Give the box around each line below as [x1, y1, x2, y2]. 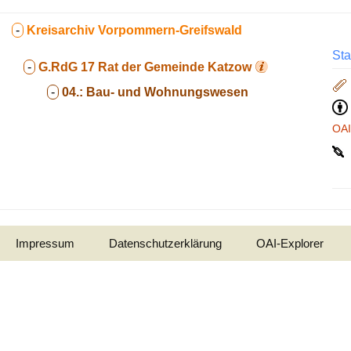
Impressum [16, 237, 74, 250]
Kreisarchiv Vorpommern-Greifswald [27, 24, 242, 37]
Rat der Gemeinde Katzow [98, 60, 251, 74]
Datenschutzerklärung [109, 237, 222, 250]
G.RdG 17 [38, 60, 95, 74]
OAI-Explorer [256, 237, 324, 250]
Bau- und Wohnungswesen [86, 85, 248, 99]
